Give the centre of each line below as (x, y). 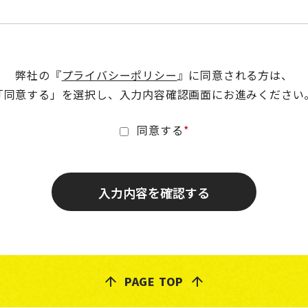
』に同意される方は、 (235, 75)
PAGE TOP (154, 282)
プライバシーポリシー (119, 75)
